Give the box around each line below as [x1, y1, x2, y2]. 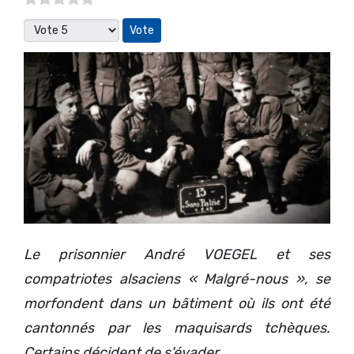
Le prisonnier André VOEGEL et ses [24, 246, 330, 264]
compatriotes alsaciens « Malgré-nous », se [24, 270, 330, 288]
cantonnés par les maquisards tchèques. [24, 319, 330, 337]
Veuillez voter [23, 19, 111, 37]
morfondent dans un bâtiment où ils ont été [24, 295, 330, 313]
